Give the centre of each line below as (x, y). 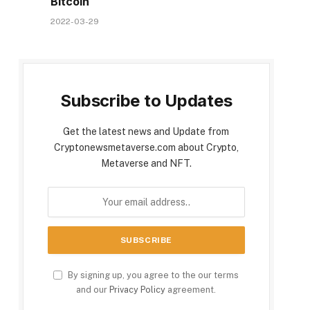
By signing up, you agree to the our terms (153, 275)
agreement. (191, 290)
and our (93, 290)
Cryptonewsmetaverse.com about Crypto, (146, 148)
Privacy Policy (138, 290)
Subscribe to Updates (146, 101)
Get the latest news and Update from (146, 132)
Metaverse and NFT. (146, 164)
